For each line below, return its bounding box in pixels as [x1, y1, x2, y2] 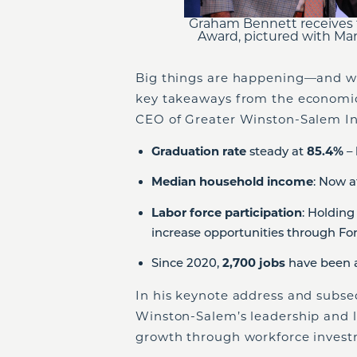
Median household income [151, 175, 313, 190]
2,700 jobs [222, 256, 285, 271]
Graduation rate [151, 144, 246, 159]
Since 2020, [151, 256, 222, 271]
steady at [246, 144, 307, 159]
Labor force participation [151, 205, 302, 220]
